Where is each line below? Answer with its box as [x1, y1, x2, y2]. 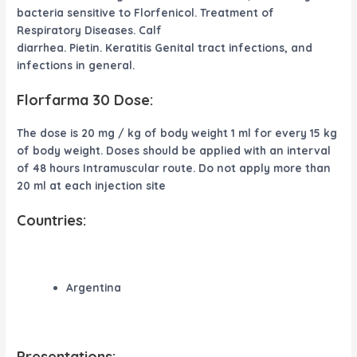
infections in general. [17, 57, 135, 72]
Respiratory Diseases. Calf [17, 22, 163, 37]
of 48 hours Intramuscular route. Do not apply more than [17, 160, 331, 175]
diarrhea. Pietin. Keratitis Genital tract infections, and [17, 40, 313, 54]
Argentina [65, 280, 121, 295]
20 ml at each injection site [17, 178, 167, 192]
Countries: [17, 210, 87, 229]
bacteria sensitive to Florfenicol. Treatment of [17, 5, 275, 19]
